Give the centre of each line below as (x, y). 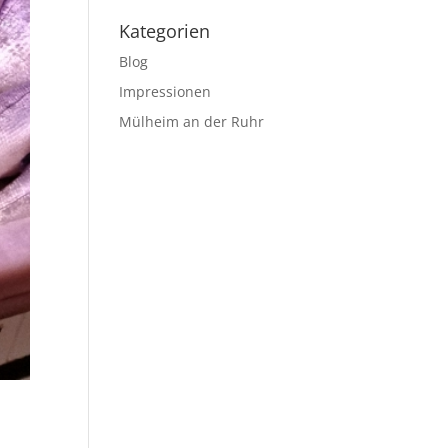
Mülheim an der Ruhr (192, 121)
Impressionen (165, 91)
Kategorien (165, 31)
